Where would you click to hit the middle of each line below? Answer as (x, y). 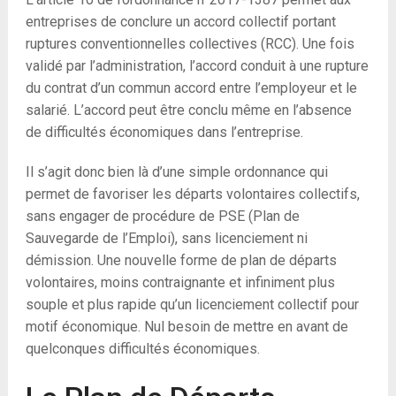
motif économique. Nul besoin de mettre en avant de (187, 326)
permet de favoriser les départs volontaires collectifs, (192, 194)
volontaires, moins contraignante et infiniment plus (180, 282)
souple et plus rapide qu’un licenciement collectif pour (192, 304)
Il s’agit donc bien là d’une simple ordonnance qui (176, 171)
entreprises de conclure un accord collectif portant (180, 21)
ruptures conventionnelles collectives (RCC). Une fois (190, 43)
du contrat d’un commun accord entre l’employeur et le (191, 88)
